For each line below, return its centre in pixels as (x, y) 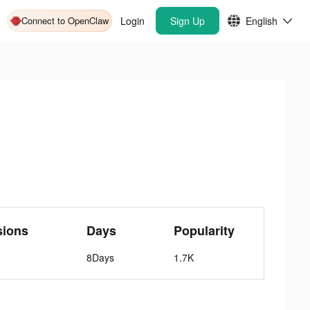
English (262, 21)
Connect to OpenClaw (65, 20)
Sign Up (188, 21)
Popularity (204, 230)
